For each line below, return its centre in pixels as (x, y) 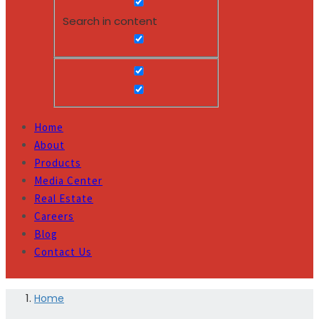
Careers (54, 216)
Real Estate (64, 199)
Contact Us (63, 252)
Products (58, 163)
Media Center (68, 181)
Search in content (110, 21)
